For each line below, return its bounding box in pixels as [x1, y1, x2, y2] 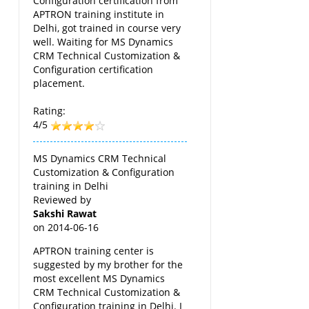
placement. [33, 76, 86, 90]
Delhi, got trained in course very [33, 21, 181, 34]
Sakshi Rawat [33, 206, 97, 220]
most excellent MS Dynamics [33, 271, 166, 285]
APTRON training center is [33, 243, 154, 257]
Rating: [33, 103, 66, 117]
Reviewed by [33, 192, 92, 206]
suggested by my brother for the [33, 257, 183, 271]
